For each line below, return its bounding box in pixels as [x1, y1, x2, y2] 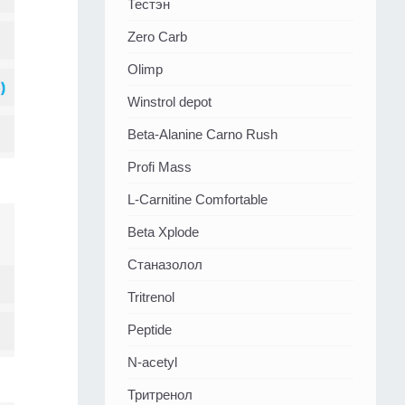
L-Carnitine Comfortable [127, 192, 268, 208]
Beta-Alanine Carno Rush [127, 127, 278, 143]
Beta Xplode [127, 224, 199, 240]
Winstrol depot [127, 94, 212, 110]
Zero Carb [127, 29, 187, 45]
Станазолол [127, 257, 202, 273]
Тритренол [127, 387, 193, 403]
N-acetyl [127, 354, 177, 371]
